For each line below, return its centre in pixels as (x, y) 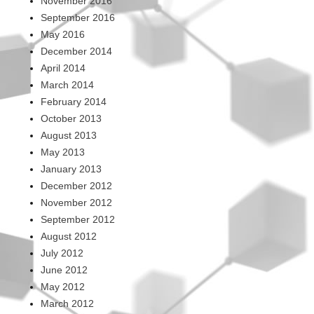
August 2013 (68, 136)
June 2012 (64, 270)
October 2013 (71, 119)
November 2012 (76, 203)
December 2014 (76, 52)
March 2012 (67, 304)
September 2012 (77, 220)
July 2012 (62, 253)
